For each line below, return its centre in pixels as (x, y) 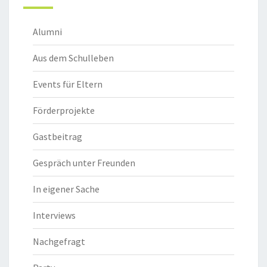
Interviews (54, 215)
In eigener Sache (66, 189)
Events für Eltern (68, 84)
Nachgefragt (59, 241)
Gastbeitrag (58, 136)
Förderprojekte (64, 110)
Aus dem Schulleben (73, 58)
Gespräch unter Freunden (84, 162)
